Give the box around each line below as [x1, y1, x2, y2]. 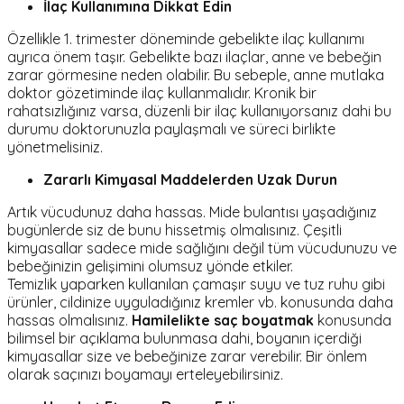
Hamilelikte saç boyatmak [132, 311, 314, 330]
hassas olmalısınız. [7, 311, 132, 330]
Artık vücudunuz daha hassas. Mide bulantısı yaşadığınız [7, 203, 377, 222]
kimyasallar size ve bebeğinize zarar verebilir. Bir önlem [7, 347, 367, 366]
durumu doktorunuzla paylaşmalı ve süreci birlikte [7, 120, 335, 139]
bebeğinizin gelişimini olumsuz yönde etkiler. [7, 257, 293, 276]
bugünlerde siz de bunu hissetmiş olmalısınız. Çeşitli [7, 221, 342, 240]
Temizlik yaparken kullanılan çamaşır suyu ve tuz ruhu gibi [7, 275, 385, 294]
